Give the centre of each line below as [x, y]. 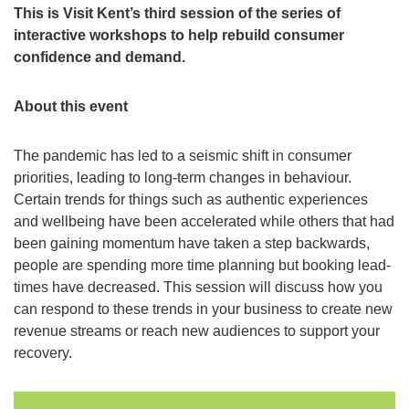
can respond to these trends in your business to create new [203, 309]
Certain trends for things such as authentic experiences [191, 199]
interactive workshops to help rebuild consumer [179, 35]
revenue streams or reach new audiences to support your [197, 331]
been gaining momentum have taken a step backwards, [192, 243]
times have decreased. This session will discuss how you [198, 287]
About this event [71, 106]
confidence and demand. [100, 57]
